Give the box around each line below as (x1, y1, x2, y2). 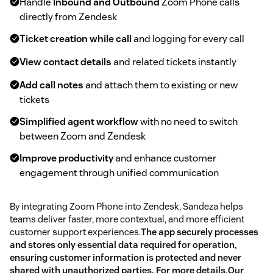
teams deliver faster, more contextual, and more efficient (10, 213, 244, 225)
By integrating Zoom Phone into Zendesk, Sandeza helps (10, 200, 243, 213)
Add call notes (19, 79, 83, 92)
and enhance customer (113, 152, 216, 165)
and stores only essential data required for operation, (10, 239, 237, 251)
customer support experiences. (10, 226, 141, 238)
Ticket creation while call (19, 32, 132, 46)
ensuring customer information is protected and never (10, 252, 241, 264)
